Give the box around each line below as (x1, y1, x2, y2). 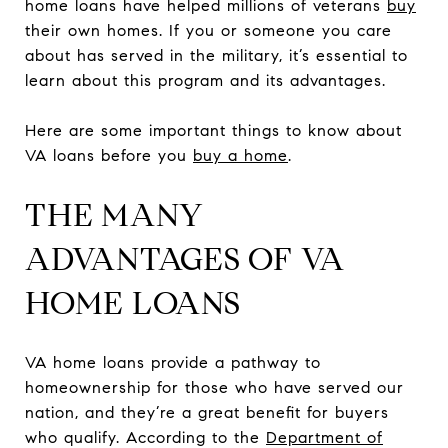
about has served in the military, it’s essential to (25, 46, 408, 65)
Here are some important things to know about (25, 121, 402, 140)
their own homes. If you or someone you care (25, 21, 392, 40)
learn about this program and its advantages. (25, 71, 386, 90)
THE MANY (25, 195, 204, 235)
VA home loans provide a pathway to (25, 352, 321, 372)
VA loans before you (25, 146, 193, 165)
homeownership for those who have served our (25, 377, 404, 397)
